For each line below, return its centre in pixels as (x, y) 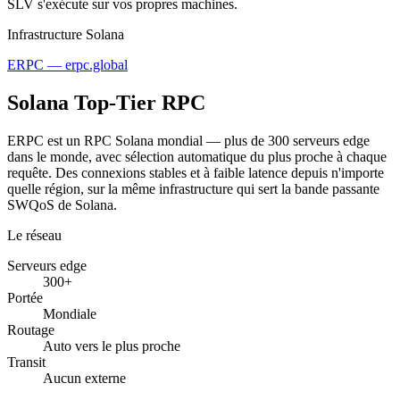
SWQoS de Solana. (62, 204)
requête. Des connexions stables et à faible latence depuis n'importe (196, 172)
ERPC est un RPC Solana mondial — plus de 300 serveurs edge (188, 140)
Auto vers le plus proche (112, 346)
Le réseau (34, 235)
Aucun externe (84, 378)
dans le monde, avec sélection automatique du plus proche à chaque (197, 156)
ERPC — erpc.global (67, 64)
